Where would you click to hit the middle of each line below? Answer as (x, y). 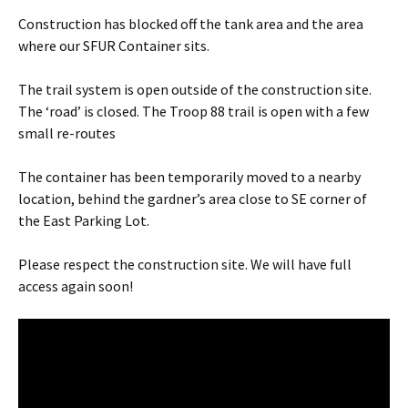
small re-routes (67, 133)
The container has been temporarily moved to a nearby (189, 176)
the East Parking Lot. (84, 220)
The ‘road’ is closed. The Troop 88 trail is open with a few (194, 111)
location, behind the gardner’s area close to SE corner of (193, 198)
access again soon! (76, 286)
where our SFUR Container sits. (114, 45)
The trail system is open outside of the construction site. (195, 89)
